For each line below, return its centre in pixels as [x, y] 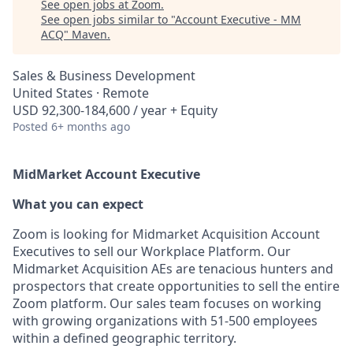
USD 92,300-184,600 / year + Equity [115, 110]
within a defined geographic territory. [124, 338]
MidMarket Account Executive [106, 174]
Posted [30, 126]
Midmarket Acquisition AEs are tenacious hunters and [173, 269]
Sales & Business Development [104, 76]
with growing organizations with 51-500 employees [165, 321]
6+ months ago [91, 126]
